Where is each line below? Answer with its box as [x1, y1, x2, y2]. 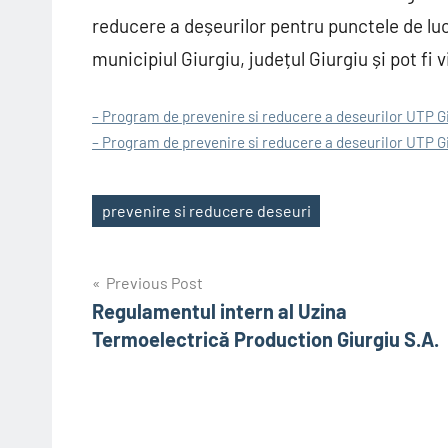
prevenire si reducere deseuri [101, 200, 311, 220]
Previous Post [106, 272, 203, 292]
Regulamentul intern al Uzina [92, 298, 347, 323]
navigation [91, 308, 223, 343]
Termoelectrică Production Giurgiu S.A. [92, 326, 439, 351]
